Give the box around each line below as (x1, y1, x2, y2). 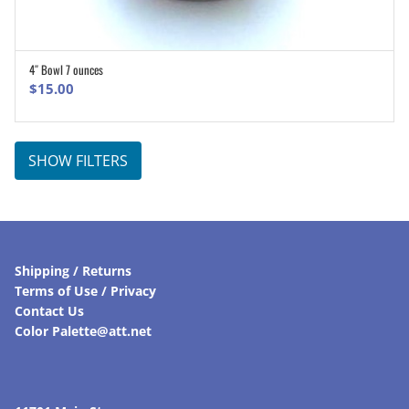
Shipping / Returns (15, 261, 131, 279)
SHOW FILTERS (28, 150, 128, 171)
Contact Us (15, 301, 84, 320)
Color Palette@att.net (15, 321, 152, 340)
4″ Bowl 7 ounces (29, 59, 103, 79)
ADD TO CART (182, 65, 247, 79)
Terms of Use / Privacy (15, 281, 156, 299)
